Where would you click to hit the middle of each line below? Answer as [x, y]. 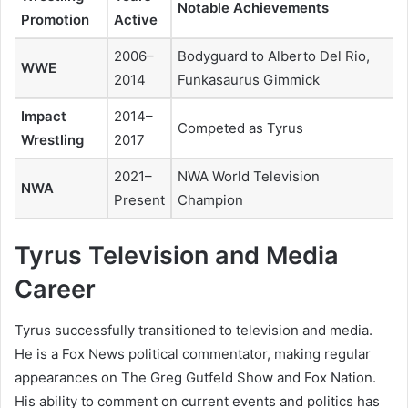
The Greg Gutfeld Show [197, 377]
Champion [210, 199]
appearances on [68, 377]
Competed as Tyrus [240, 127]
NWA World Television [249, 176]
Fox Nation [338, 377]
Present [139, 199]
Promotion [55, 19]
